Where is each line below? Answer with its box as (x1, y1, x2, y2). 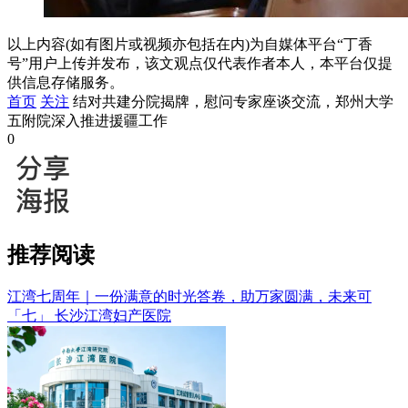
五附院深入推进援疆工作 (7, 113, 168, 129)
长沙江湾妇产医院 (55, 308, 171, 324)
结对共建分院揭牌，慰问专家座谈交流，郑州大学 (73, 94, 393, 110)
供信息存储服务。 (7, 75, 124, 91)
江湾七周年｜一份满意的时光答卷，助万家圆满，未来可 (7, 289, 372, 305)
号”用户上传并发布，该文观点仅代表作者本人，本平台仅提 (7, 56, 393, 72)
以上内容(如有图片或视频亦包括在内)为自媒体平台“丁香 (7, 36, 372, 53)
